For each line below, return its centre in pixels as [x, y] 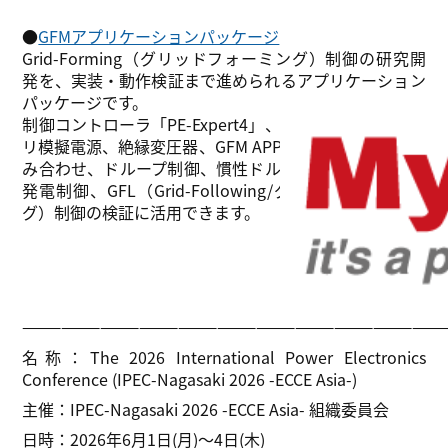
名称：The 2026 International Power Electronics [224, 356]
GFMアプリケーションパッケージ [159, 35]
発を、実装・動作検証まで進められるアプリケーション [224, 79]
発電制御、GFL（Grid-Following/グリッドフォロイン [224, 189]
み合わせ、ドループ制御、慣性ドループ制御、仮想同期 [224, 167]
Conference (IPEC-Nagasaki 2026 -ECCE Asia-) [190, 378]
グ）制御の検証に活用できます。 [141, 211]
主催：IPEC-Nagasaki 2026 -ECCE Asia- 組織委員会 [206, 409]
